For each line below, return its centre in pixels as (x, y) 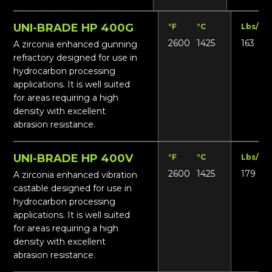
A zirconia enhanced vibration (76, 175)
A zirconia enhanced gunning (76, 44)
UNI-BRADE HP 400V (73, 158)
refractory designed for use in (76, 57)
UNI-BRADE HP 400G (74, 28)
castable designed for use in (73, 188)
